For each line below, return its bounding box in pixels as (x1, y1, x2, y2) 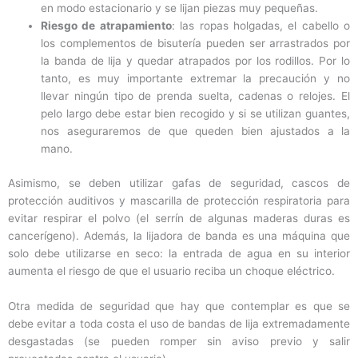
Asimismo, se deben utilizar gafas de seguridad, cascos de (8, 176, 350, 189)
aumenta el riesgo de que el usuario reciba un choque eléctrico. (8, 264, 335, 277)
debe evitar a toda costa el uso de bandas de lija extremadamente (8, 316, 350, 330)
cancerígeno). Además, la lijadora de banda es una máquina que (8, 229, 350, 242)
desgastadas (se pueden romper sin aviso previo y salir (8, 334, 350, 348)
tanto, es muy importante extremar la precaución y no (41, 72, 350, 86)
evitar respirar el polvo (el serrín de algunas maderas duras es (8, 211, 350, 225)
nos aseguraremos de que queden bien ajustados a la (41, 125, 350, 138)
